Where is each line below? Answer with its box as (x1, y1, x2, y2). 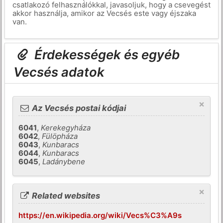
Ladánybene (42, 157, 86, 167)
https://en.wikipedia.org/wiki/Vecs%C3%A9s (18, 210, 182, 220)
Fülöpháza (42, 131, 78, 141)
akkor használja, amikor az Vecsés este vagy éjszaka (12, 8, 196, 18)
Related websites (30, 190, 101, 201)
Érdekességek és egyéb (31, 46, 180, 62)
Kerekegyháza (41, 123, 91, 133)
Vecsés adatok (13, 64, 105, 80)
